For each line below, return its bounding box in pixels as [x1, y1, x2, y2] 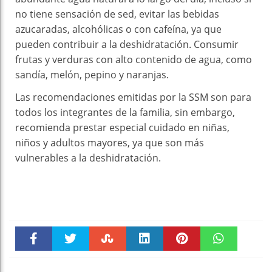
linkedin [129, 259, 161, 270]
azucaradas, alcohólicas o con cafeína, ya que [15, 22, 222, 36]
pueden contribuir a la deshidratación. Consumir [15, 38, 239, 52]
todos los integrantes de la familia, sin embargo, [15, 106, 235, 120]
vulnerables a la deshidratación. [15, 151, 161, 165]
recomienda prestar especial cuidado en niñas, [15, 121, 229, 135]
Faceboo [18, 259, 50, 270]
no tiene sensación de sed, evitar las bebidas [15, 7, 219, 21]
